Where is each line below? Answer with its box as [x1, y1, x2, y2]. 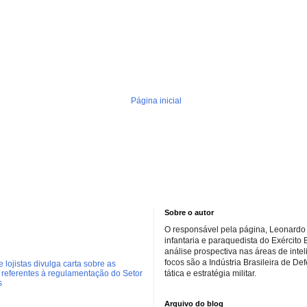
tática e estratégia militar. [164, 269, 256, 279]
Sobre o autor [164, 208, 214, 217]
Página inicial [130, 96, 182, 106]
